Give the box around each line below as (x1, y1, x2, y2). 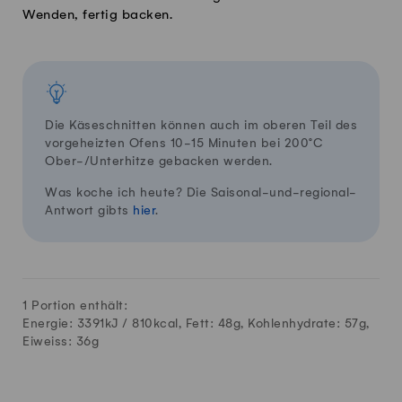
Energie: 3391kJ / (22, 316, 132, 330)
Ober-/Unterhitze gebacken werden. (45, 153, 273, 168)
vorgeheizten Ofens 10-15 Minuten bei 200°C (45, 135, 323, 150)
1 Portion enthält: (22, 298, 127, 312)
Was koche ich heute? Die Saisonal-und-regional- (45, 185, 357, 199)
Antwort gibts (45, 203, 133, 217)
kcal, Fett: (153, 316, 218, 330)
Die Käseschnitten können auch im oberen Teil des (45, 118, 357, 132)
